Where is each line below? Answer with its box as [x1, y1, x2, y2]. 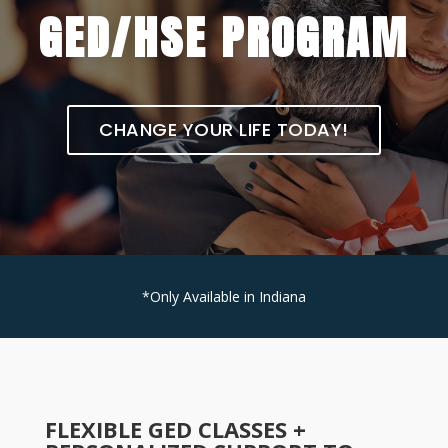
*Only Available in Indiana [141, 287, 306, 306]
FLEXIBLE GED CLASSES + [44, 414, 306, 444]
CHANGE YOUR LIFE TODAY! [99, 117, 349, 142]
